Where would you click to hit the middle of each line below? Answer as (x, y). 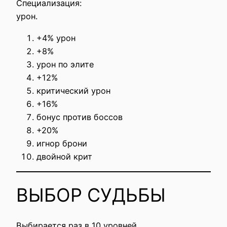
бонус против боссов (80, 117)
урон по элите (65, 64)
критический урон (73, 90)
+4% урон (56, 38)
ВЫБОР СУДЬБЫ (91, 195)
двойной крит (64, 156)
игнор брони (62, 143)
